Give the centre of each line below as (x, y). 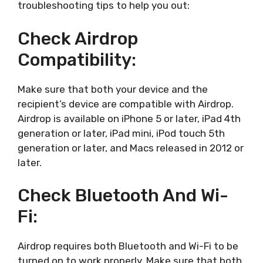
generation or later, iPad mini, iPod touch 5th (121, 133)
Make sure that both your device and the (113, 89)
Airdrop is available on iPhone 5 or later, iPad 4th (129, 118)
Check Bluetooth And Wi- (123, 196)
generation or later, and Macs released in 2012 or (131, 148)
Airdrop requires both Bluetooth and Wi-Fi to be (128, 246)
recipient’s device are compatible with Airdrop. (126, 104)
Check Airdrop (78, 38)
